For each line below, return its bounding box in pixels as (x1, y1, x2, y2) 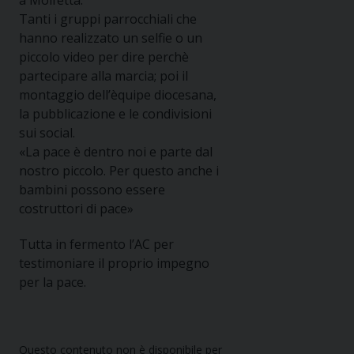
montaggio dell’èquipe (19, 86, 154, 104)
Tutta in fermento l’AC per (19, 235, 174, 254)
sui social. (19, 124, 75, 142)
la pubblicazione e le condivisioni (19, 105, 212, 123)
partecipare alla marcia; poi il (19, 67, 188, 85)
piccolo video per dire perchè (19, 48, 189, 66)
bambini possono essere (19, 181, 165, 199)
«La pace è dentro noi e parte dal (19, 143, 213, 161)
